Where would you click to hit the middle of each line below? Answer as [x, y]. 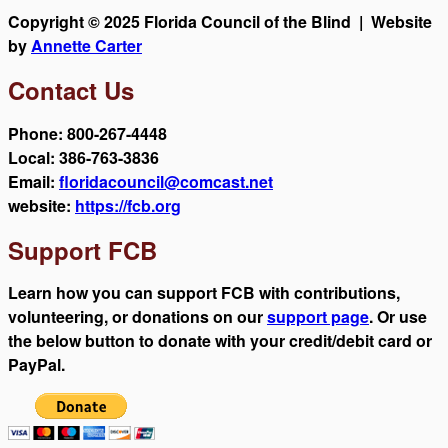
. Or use [398, 317]
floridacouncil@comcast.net [166, 181]
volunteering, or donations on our [137, 317]
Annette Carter [86, 45]
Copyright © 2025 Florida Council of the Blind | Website [220, 21]
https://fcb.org [128, 205]
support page [318, 317]
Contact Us [71, 89]
